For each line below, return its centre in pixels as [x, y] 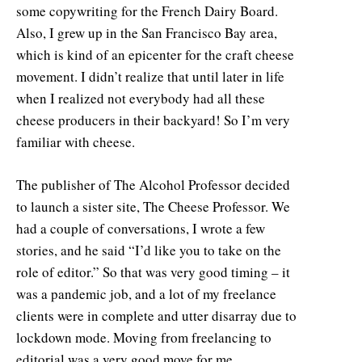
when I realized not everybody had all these [141, 98]
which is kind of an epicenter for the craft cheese [155, 54]
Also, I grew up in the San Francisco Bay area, [147, 32]
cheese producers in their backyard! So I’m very [153, 120]
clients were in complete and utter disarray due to [156, 315]
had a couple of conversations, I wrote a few [141, 228]
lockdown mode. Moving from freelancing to [144, 337]
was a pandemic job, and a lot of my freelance [146, 293]
